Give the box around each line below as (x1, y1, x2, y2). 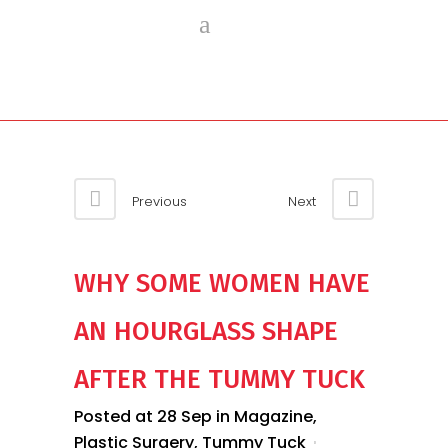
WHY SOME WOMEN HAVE (74, 268, 370, 299)
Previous (132, 192, 187, 211)
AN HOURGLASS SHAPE (74, 316, 338, 347)
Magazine (234, 405, 313, 428)
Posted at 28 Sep (74, 405, 212, 428)
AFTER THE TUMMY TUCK (74, 364, 365, 395)
